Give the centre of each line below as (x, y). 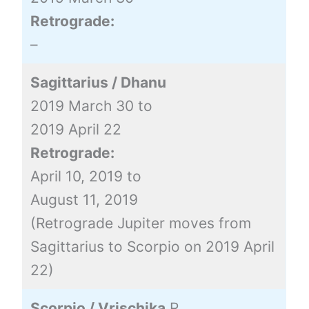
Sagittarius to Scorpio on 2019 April (152, 246)
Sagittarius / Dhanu (98, 82)
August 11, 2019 (84, 199)
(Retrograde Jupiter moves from (140, 223)
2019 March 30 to (91, 106)
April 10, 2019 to (86, 176)
